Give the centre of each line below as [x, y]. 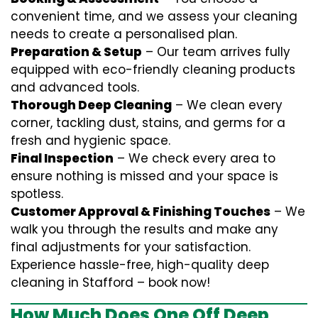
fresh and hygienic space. [91, 141]
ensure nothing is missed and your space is [144, 176]
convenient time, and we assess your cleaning [154, 16]
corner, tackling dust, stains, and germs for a [148, 123]
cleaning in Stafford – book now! [110, 283]
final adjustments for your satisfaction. [131, 247]
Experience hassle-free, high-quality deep [140, 265]
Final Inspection [62, 158]
